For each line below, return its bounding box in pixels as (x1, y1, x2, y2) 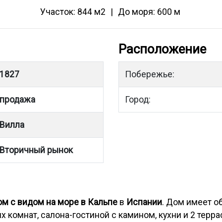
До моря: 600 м (117, 7, 180, 17)
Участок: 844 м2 (40, 7, 106, 17)
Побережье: (125, 69, 174, 79)
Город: (125, 95, 151, 105)
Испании (126, 197, 162, 207)
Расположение (118, 42, 206, 56)
